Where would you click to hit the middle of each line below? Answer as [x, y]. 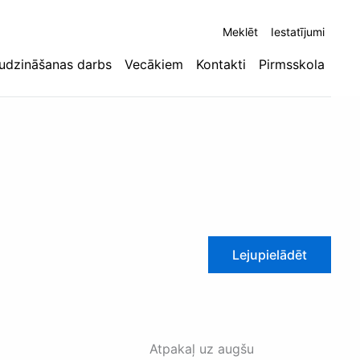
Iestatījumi [298, 32]
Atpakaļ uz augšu [202, 349]
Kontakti [221, 64]
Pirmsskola [292, 64]
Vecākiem [154, 64]
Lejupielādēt [270, 255]
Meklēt [240, 32]
